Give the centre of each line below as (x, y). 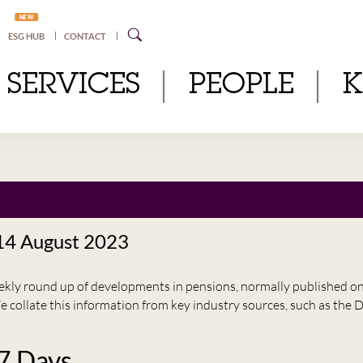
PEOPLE (241, 87)
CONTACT (85, 36)
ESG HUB (27, 36)
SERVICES (73, 87)
